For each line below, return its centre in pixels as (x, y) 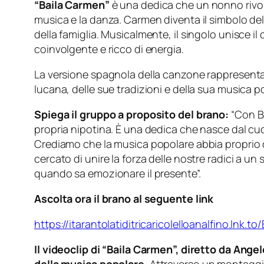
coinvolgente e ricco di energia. (109, 49)
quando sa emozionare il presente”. (118, 174)
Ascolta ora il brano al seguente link (124, 199)
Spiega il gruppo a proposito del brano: (133, 115)
